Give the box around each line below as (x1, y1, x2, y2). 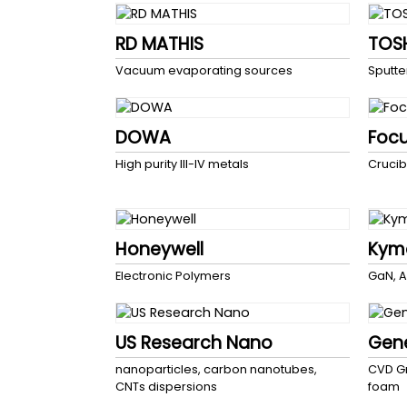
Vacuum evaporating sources (115, 62, 293, 78)
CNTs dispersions (115, 379, 217, 395)
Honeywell (115, 236, 203, 262)
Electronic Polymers (115, 267, 231, 283)
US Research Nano (115, 331, 273, 356)
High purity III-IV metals (115, 156, 249, 173)
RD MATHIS (115, 31, 203, 56)
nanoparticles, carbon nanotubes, (115, 362, 317, 378)
